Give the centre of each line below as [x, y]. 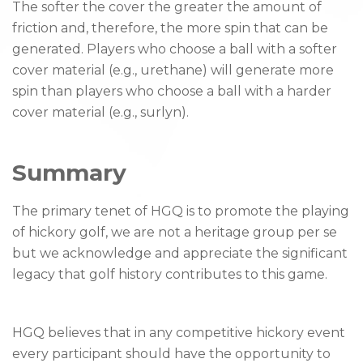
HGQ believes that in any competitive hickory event [179, 333]
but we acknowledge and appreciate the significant [180, 254]
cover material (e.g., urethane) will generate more [173, 70]
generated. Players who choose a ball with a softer [175, 49]
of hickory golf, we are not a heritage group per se [175, 233]
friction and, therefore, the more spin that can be [170, 28]
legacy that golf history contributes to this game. [170, 275]
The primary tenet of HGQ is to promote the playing [181, 211]
